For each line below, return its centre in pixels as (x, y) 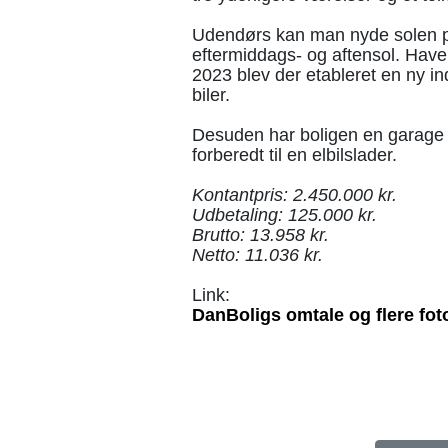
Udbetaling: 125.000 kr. (284, 215)
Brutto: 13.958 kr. (260, 235)
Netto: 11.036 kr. (257, 255)
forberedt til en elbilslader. (294, 155)
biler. (211, 95)
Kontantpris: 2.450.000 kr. (294, 195)
